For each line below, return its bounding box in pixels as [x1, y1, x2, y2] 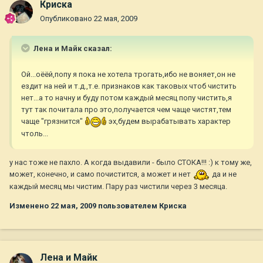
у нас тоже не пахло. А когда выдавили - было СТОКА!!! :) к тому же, [9, 157, 252, 167]
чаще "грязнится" [21, 117, 85, 126]
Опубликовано [40, 14, 94, 23]
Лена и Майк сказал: [32, 44, 112, 53]
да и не [210, 169, 237, 178]
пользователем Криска [96, 201, 187, 210]
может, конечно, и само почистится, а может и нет [9, 169, 193, 178]
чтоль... [21, 129, 48, 138]
